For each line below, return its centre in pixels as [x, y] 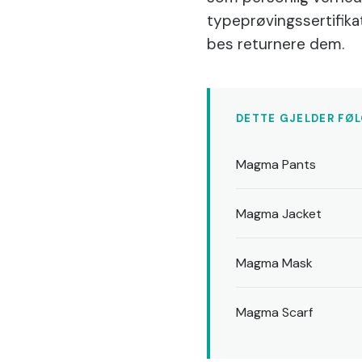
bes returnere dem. [276, 44]
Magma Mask [274, 263]
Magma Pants [276, 164]
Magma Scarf [274, 312]
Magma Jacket [279, 213]
